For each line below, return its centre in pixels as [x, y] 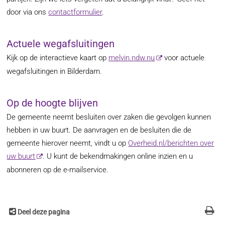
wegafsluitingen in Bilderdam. [54, 72]
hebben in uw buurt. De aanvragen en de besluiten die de [99, 130]
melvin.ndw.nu [132, 58]
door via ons [28, 12]
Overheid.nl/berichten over [171, 143]
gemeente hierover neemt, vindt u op [68, 143]
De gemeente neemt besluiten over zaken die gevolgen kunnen [109, 117]
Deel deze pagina [44, 212]
